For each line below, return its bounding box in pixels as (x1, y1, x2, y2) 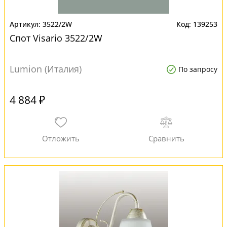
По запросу (178, 64, 217, 74)
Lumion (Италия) (10, 63, 82, 75)
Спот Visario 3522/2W (10, 32, 102, 44)
